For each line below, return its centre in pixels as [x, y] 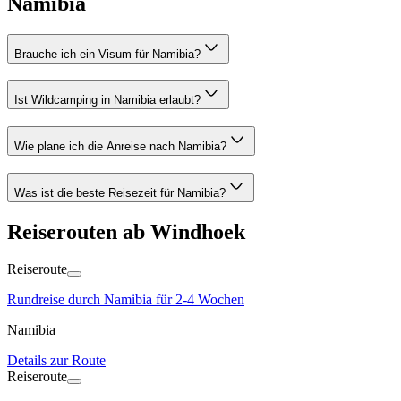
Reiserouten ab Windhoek [126, 231]
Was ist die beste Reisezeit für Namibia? [120, 192]
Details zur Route [56, 361]
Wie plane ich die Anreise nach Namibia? [120, 146]
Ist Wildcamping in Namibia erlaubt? [107, 100]
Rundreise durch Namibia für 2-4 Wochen [126, 300]
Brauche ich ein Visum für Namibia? [107, 54]
